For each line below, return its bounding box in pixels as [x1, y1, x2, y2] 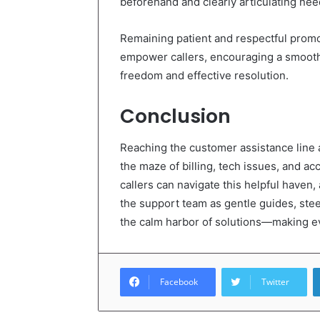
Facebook [160, 276, 198, 289]
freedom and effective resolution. [120, 68, 289, 82]
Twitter [261, 276, 289, 289]
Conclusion [120, 102, 231, 129]
